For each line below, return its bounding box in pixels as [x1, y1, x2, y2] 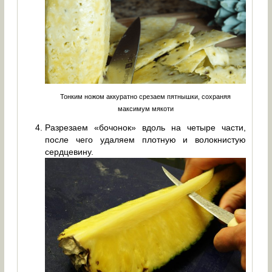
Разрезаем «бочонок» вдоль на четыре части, [45, 123, 246, 133]
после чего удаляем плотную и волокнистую [45, 135, 246, 145]
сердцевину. [45, 147, 94, 157]
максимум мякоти [117, 105, 174, 113]
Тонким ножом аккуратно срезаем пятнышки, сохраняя [60, 93, 231, 101]
